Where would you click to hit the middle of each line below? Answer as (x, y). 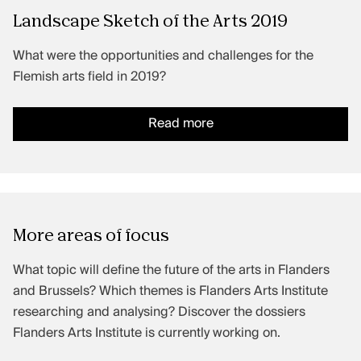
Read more (180, 124)
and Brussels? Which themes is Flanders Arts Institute (170, 292)
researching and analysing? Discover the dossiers (159, 313)
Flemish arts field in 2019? (89, 78)
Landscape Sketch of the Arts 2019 (150, 22)
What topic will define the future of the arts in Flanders (171, 271)
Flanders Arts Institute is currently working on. (147, 334)
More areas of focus (91, 237)
